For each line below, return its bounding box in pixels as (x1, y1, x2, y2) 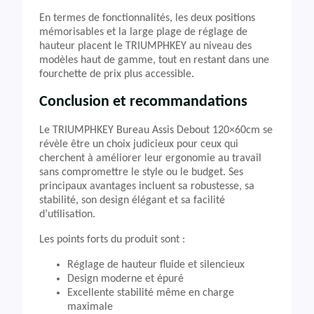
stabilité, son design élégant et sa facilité (39, 195, 225, 206)
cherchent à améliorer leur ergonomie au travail (39, 153, 261, 164)
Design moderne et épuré (67, 273, 184, 285)
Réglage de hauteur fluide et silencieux (67, 259, 245, 271)
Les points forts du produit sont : (39, 234, 185, 245)
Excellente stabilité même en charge (67, 287, 234, 299)
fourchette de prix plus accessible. (39, 69, 194, 80)
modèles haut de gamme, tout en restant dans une (39, 55, 269, 66)
